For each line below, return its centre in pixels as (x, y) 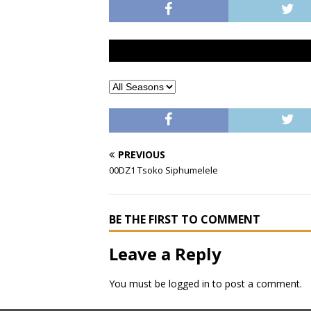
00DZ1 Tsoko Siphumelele (163, 170)
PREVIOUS (142, 154)
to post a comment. (256, 284)
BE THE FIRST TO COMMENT (185, 219)
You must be (139, 284)
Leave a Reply (165, 254)
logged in (189, 284)
